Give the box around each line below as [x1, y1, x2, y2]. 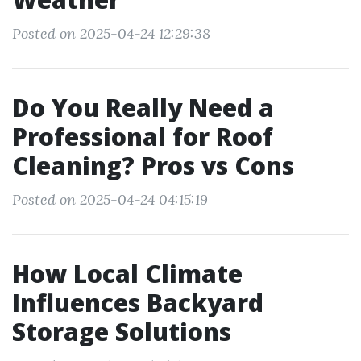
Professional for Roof [12, 120, 273, 153]
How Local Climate [12, 257, 243, 290]
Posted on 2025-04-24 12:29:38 [12, 24, 210, 43]
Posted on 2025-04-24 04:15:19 [12, 190, 208, 209]
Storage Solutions [12, 315, 231, 348]
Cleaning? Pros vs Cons [12, 149, 294, 182]
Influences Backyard [12, 286, 263, 319]
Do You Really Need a [12, 91, 274, 124]
